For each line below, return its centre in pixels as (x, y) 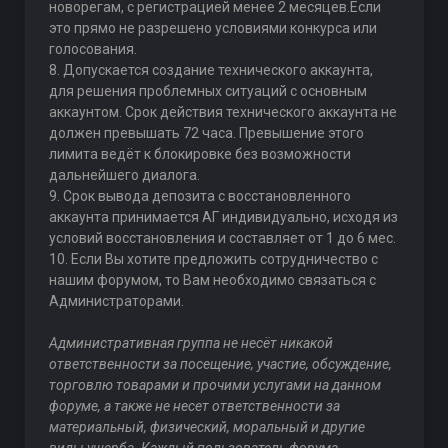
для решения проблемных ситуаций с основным (207, 91)
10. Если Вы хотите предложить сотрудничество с (213, 259)
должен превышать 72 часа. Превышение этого (206, 133)
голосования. (92, 49)
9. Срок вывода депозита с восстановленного (199, 196)
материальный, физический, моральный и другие (206, 427)
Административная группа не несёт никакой (190, 343)
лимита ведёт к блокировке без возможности (199, 154)
